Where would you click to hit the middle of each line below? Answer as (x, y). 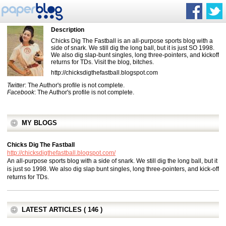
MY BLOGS (39, 123)
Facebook (21, 92)
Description (68, 30)
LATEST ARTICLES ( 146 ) (62, 210)
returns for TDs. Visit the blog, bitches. (102, 62)
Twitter (16, 85)
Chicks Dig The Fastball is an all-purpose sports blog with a (132, 41)
